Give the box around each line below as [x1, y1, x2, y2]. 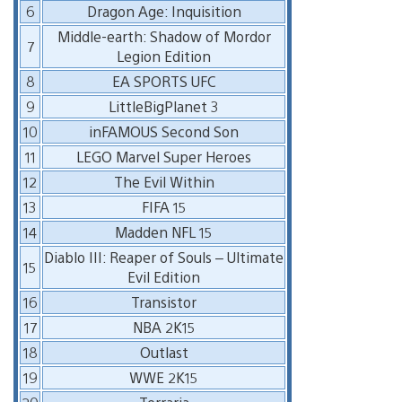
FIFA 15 [141, 197, 187, 216]
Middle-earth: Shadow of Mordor [57, 26, 271, 46]
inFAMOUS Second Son [89, 121, 239, 141]
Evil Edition [127, 267, 200, 286]
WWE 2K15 [129, 367, 198, 387]
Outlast [139, 342, 188, 362]
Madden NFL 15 [115, 222, 213, 241]
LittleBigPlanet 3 [109, 96, 219, 116]
